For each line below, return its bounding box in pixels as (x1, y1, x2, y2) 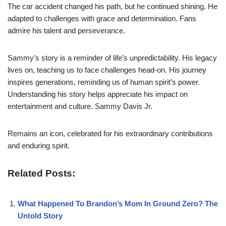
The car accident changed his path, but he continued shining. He (8, 2, 217, 11)
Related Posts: (8, 167, 75, 179)
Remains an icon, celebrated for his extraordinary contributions (8, 129, 213, 138)
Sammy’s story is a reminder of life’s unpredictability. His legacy (8, 53, 217, 62)
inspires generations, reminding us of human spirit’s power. (8, 77, 200, 86)
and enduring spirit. (8, 141, 70, 150)
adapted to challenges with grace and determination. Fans (8, 14, 196, 23)
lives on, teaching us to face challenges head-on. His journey (8, 65, 206, 74)
